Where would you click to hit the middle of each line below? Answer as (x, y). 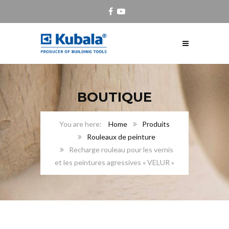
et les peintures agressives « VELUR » (114, 162)
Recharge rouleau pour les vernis (121, 149)
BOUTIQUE (114, 97)
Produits (156, 124)
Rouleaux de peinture (121, 136)
